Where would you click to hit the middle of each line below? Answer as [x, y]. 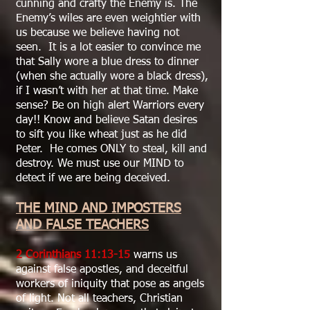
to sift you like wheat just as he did [101, 135]
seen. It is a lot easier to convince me [108, 48]
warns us [154, 255]
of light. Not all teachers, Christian [99, 299]
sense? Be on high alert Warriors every [110, 106]
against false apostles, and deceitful [102, 270]
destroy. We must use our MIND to [100, 164]
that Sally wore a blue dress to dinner [107, 62]
